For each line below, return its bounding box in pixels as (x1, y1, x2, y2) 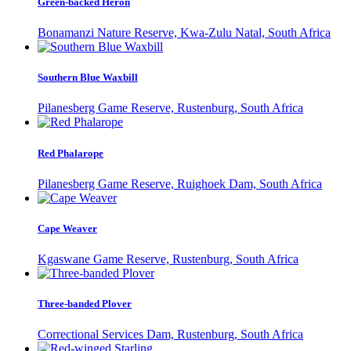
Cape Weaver (38, 222, 97, 234)
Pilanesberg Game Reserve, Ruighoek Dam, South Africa (38, 176, 322, 190)
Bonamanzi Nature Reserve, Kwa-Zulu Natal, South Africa (38, 26, 331, 40)
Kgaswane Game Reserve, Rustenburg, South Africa (38, 252, 299, 266)
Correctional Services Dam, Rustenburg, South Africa (38, 327, 303, 342)
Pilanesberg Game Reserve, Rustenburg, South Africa (38, 101, 303, 115)
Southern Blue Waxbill (38, 71, 138, 84)
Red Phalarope (38, 147, 103, 159)
